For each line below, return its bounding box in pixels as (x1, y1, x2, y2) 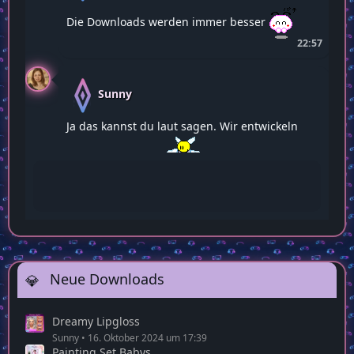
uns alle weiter (66, 158, 148, 174)
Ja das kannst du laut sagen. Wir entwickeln (66, 119, 298, 134)
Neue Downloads (46, 269, 164, 289)
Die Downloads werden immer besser (66, 13, 265, 29)
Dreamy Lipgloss (52, 313, 140, 329)
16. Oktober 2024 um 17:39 (88, 330, 207, 345)
